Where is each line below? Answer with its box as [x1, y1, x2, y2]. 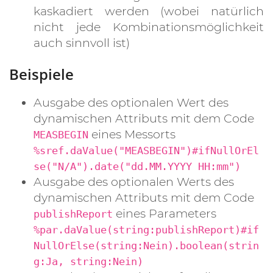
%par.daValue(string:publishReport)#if [34, 224, 259, 236]
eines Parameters [113, 206, 216, 221]
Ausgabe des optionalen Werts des [34, 174, 234, 189]
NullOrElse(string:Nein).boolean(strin [34, 239, 259, 252]
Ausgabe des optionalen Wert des [34, 95, 229, 110]
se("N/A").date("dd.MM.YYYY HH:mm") [34, 160, 241, 172]
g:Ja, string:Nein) [34, 255, 143, 268]
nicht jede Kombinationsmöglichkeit [34, 19, 264, 34]
